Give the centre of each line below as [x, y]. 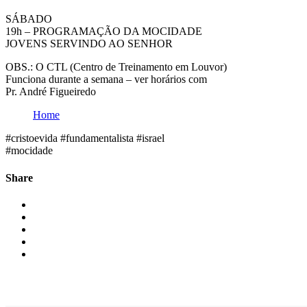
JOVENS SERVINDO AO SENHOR [89, 44]
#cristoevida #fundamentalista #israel [85, 138]
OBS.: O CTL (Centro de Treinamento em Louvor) [116, 67]
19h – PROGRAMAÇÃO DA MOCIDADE [104, 32]
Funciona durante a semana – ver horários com [106, 79]
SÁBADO [29, 19]
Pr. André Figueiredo [51, 92]
